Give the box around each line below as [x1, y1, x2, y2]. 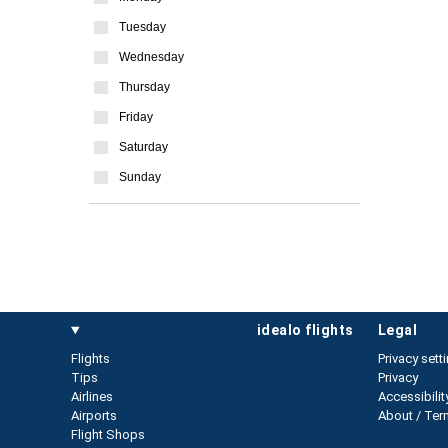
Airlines [71, 389, 113, 404]
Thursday [119, 80, 170, 94]
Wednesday [119, 50, 184, 64]
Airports [71, 408, 117, 423]
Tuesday [119, 20, 166, 34]
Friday [119, 110, 153, 124]
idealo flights [256, 322, 354, 338]
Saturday [119, 140, 168, 154]
